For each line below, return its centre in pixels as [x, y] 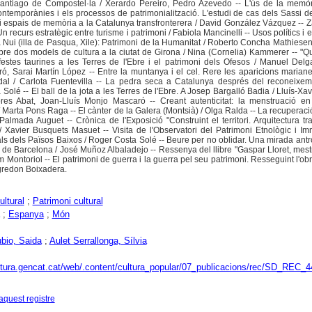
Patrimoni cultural [68, 201]
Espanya [26, 214]
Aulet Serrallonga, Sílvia [98, 241]
